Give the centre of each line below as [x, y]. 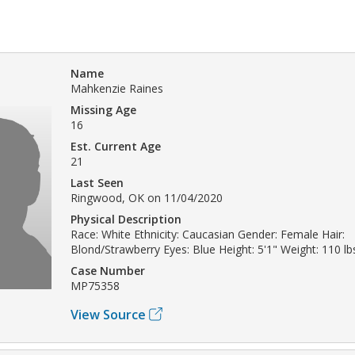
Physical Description [126, 219]
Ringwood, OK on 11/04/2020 [147, 197]
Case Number [108, 270]
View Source [108, 314]
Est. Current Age [116, 146]
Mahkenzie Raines [117, 88]
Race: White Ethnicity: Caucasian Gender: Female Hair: [208, 234]
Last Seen [97, 182]
